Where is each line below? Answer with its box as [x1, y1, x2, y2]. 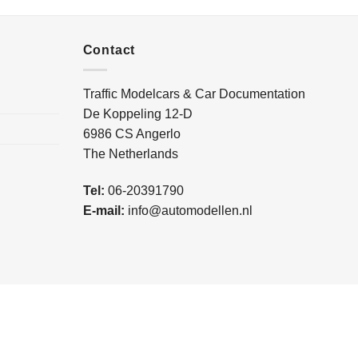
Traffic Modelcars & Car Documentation [82, 86, 305, 101]
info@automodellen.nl [127, 203, 253, 217]
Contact [82, 43, 136, 58]
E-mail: [82, 203, 125, 217]
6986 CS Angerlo [82, 126, 181, 141]
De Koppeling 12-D [82, 106, 193, 121]
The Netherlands [82, 146, 178, 161]
